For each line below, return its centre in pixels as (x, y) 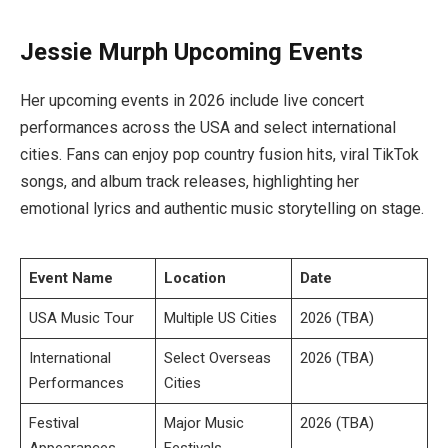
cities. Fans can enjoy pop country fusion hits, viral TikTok (219, 155)
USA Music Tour (81, 317)
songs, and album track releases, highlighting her (189, 182)
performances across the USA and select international (208, 128)
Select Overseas (217, 357)
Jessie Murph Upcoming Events (191, 51)
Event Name (70, 277)
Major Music (203, 422)
